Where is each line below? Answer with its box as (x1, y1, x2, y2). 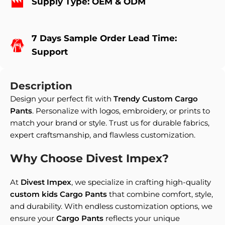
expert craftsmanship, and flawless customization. (10, 130, 195, 140)
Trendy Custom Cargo (111, 94, 198, 103)
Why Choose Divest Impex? (10, 152, 169, 165)
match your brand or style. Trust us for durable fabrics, (10, 118, 209, 128)
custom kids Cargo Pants (10, 189, 109, 199)
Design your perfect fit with (10, 94, 111, 103)
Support (32, 47, 68, 57)
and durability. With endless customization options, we (10, 201, 212, 211)
